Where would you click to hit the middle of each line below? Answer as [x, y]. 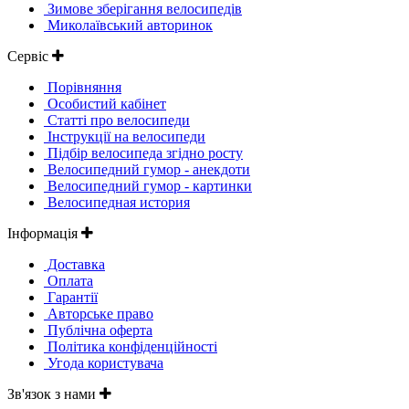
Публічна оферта [98, 330]
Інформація [44, 234]
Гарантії [71, 298]
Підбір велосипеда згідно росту [143, 153]
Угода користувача [104, 363]
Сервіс [30, 57]
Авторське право [99, 314]
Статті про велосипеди [117, 121]
